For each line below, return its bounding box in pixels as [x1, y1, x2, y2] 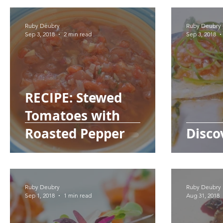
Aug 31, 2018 [186, 192, 220, 199]
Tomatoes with [25, 107, 120, 124]
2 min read [64, 30, 92, 38]
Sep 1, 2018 [25, 192, 55, 199]
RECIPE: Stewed [25, 89, 122, 107]
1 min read [64, 192, 92, 199]
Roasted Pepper [25, 124, 125, 142]
